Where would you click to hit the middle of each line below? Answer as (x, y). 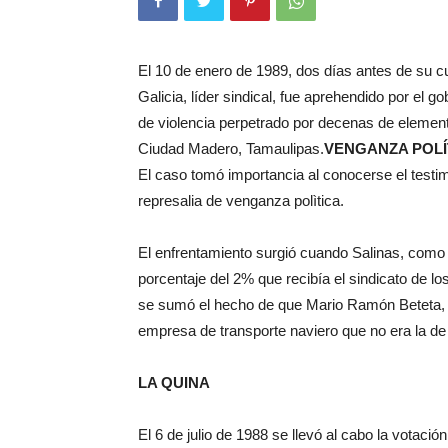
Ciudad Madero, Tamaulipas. (231, 148)
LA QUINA (174, 382)
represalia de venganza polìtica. (241, 200)
